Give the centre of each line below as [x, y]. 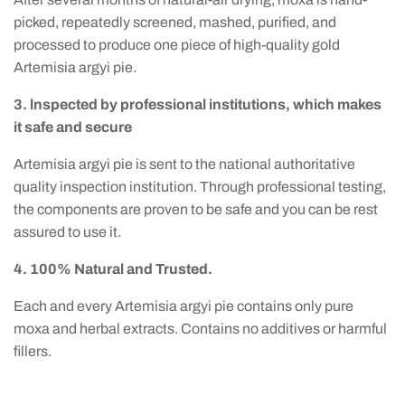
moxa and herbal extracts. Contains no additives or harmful [200, 329]
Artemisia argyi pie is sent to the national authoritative [184, 164]
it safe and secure [73, 127]
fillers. [33, 351]
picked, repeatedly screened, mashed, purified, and [175, 22]
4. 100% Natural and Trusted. [113, 269]
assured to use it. [67, 232]
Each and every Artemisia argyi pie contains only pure [184, 306]
